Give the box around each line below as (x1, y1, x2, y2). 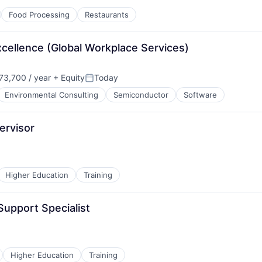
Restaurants (85, 10, 129, 19)
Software (184, 90, 217, 99)
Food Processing (9, 10, 70, 19)
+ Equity (51, 73, 85, 82)
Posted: (84, 77, 118, 88)
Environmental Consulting (5, 90, 98, 99)
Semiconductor (113, 90, 168, 99)
